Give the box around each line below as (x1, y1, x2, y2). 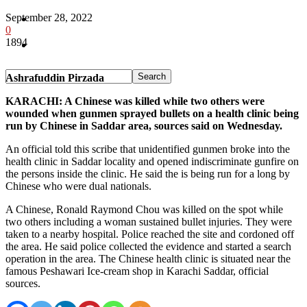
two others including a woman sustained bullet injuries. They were (5, 215, 292, 228)
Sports (40, 39, 67, 51)
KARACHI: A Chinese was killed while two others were (5, 95, 265, 107)
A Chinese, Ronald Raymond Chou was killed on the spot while (5, 203, 283, 215)
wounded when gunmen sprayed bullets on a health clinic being (5, 107, 299, 119)
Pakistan (40, 13, 76, 25)
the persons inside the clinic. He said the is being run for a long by (5, 167, 290, 180)
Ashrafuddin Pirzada (5, 71, 104, 84)
